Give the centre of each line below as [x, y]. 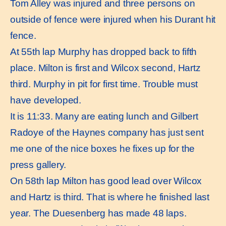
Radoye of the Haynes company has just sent [107, 132]
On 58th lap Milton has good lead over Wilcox [106, 181]
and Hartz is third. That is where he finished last [110, 197]
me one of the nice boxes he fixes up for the [103, 148]
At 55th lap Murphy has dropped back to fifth [104, 51]
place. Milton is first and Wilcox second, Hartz [105, 68]
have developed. [46, 100]
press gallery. [38, 164]
